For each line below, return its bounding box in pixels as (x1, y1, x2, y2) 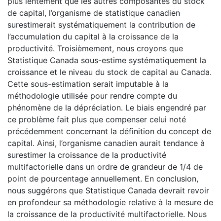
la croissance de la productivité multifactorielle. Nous (7, 209, 207, 219)
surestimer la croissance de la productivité (7, 149, 166, 160)
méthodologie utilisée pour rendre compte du (7, 90, 177, 101)
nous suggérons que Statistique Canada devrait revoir (7, 185, 209, 195)
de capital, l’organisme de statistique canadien (7, 7, 180, 18)
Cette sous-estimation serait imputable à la (7, 78, 169, 89)
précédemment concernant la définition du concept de (7, 126, 211, 136)
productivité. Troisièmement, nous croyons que (7, 43, 183, 53)
